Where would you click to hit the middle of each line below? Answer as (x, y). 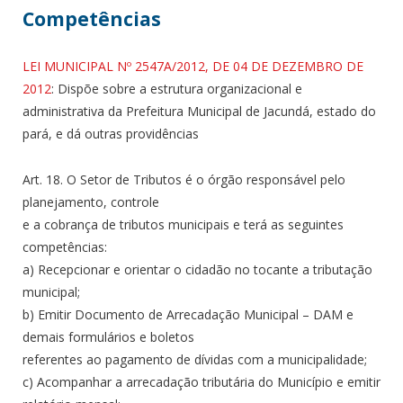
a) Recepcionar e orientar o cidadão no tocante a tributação (197, 269)
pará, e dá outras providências (111, 133)
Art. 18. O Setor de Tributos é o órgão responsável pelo (184, 179)
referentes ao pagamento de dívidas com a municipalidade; (195, 359)
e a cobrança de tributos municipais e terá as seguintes (183, 224)
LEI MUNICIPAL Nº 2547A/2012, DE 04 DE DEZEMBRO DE (193, 66)
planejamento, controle (91, 201)
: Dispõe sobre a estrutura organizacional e (177, 88)
